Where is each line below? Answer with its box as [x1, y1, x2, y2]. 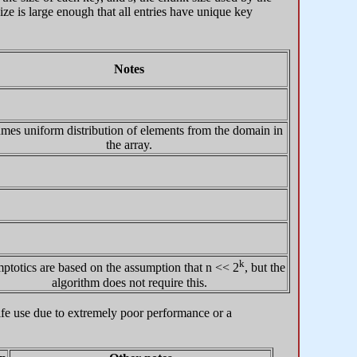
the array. [106, 138, 152, 152]
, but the [244, 261, 285, 275]
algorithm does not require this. [51, 275, 207, 289]
